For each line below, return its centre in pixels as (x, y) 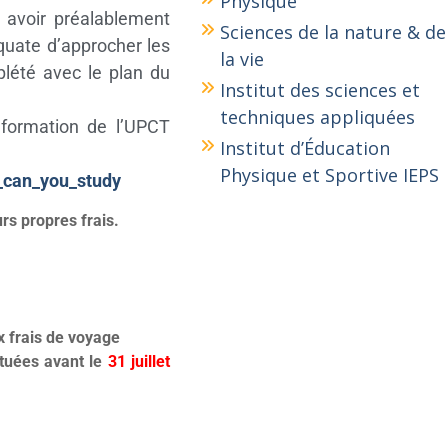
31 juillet (138, 361)
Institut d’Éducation (305, 148)
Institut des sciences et (320, 90)
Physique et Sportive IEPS (330, 175)
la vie (242, 59)
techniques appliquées (318, 117)
